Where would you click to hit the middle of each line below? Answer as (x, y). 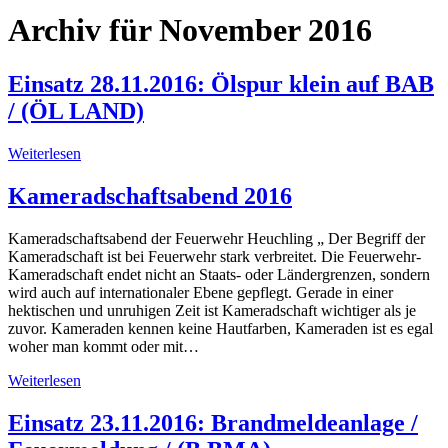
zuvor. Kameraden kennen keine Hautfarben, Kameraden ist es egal (220, 328)
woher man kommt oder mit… (103, 346)
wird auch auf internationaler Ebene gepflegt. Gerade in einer (200, 292)
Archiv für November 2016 (190, 30)
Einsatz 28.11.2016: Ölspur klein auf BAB (221, 83)
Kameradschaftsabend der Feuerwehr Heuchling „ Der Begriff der (216, 238)
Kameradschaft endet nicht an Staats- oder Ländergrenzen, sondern (219, 274)
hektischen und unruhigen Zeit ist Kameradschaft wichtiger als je (212, 310)
